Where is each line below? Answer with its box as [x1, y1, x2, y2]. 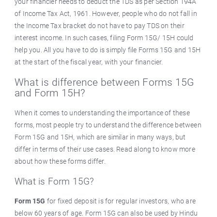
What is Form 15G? [15, 176, 94, 187]
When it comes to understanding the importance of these [15, 109, 190, 117]
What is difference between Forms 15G [15, 77, 194, 88]
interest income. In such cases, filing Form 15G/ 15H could [15, 34, 194, 42]
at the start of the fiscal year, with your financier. [15, 58, 163, 66]
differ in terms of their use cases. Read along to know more [15, 145, 195, 153]
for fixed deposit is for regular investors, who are [46, 197, 196, 205]
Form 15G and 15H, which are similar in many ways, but [15, 133, 186, 141]
